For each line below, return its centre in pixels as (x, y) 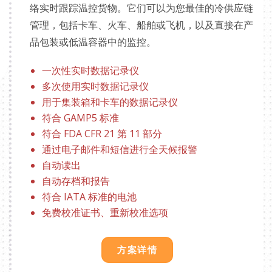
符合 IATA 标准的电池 (89, 196)
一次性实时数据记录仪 (90, 70)
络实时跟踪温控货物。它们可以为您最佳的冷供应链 (141, 8)
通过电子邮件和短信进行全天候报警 (120, 149)
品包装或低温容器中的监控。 (93, 42)
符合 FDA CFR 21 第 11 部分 (102, 133)
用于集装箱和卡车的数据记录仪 (110, 102)
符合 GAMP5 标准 (80, 117)
